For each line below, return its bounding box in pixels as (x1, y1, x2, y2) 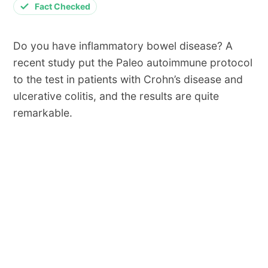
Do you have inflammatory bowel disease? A (13, 39, 233, 52)
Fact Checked (34, 1, 90, 12)
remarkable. (13, 106, 72, 119)
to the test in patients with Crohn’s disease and (13, 72, 243, 86)
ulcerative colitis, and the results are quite (13, 89, 219, 102)
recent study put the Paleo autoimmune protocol (13, 56, 252, 69)
